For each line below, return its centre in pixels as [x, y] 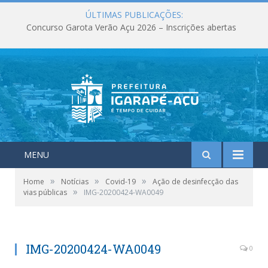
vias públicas [45, 192]
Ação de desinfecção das [195, 182]
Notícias [75, 182]
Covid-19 [121, 182]
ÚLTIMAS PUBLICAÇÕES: [134, 15]
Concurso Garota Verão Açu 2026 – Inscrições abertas [131, 28]
